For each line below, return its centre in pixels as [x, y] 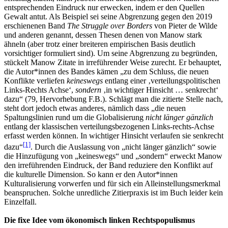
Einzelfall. [20, 202]
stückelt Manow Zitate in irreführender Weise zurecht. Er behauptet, [113, 62]
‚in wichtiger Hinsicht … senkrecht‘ [160, 90]
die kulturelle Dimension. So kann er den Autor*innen [91, 175]
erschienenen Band [36, 25]
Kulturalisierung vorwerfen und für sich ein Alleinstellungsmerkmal [112, 184]
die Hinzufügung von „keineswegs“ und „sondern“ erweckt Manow [113, 156]
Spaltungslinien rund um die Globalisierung [75, 117]
